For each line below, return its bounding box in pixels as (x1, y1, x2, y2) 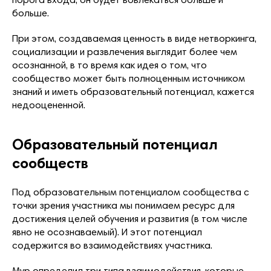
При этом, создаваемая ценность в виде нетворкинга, (12, 34, 256, 44)
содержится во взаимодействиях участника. (12, 241, 212, 251)
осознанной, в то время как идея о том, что (12, 60, 207, 71)
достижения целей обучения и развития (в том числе (12, 214, 247, 224)
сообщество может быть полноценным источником (12, 74, 245, 84)
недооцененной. (12, 100, 85, 111)
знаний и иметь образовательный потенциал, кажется (12, 87, 254, 97)
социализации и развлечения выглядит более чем (12, 47, 237, 57)
